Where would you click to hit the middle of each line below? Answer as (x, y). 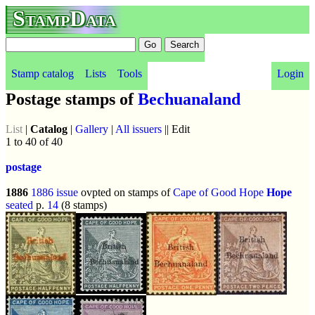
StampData (64, 18)
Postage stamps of (72, 99)
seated (19, 205)
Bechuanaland (189, 99)
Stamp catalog (43, 73)
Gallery (92, 129)
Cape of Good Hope (218, 192)
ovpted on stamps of (126, 192)
